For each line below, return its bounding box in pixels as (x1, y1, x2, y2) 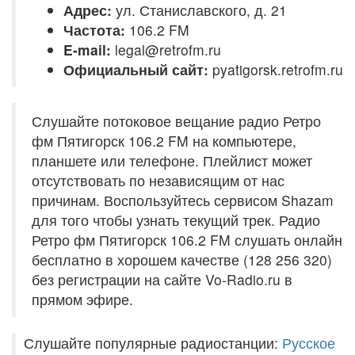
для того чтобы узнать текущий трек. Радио (32, 210, 320, 230)
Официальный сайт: (63, 59, 212, 79)
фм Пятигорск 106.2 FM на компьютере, (32, 131, 296, 151)
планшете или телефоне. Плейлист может (32, 151, 312, 170)
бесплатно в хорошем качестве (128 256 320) (32, 250, 332, 269)
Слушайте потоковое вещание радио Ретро (32, 111, 321, 131)
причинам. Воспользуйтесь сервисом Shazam (32, 190, 334, 210)
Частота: (63, 20, 125, 40)
